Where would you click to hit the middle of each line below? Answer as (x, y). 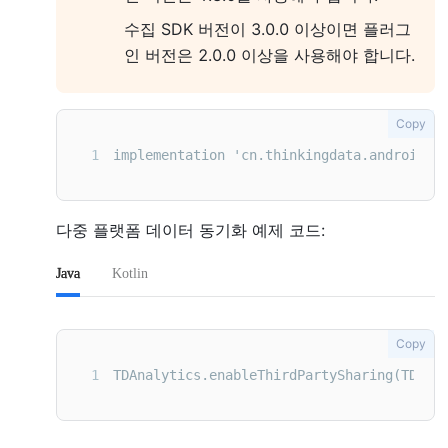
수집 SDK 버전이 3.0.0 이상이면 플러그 (267, 29)
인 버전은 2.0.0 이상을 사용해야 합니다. (269, 55)
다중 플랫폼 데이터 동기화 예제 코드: (190, 230)
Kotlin (130, 273)
